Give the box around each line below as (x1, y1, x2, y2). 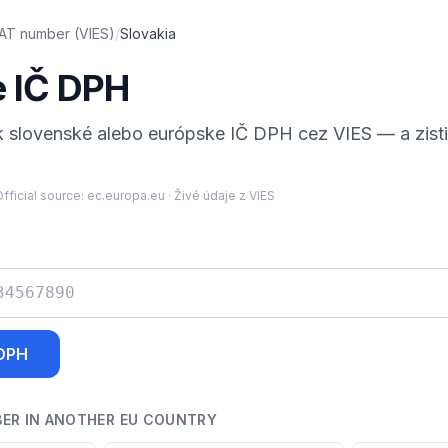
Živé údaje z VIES (174, 188, 275, 203)
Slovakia (120, 25, 176, 42)
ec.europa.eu (87, 188, 165, 203)
